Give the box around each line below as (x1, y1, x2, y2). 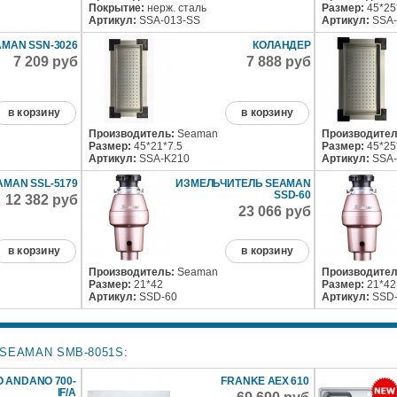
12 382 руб (5, 192, 79, 208)
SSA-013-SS (136, 14, 201, 27)
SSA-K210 (136, 152, 191, 166)
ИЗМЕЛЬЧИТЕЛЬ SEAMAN (175, 177, 312, 191)
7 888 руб (246, 54, 312, 70)
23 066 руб (238, 204, 312, 220)
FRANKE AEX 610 (221, 375, 310, 388)
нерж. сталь (144, 2, 207, 15)
